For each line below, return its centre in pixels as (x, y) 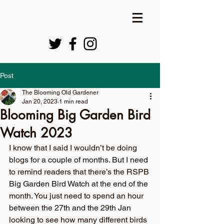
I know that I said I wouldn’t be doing (74, 148)
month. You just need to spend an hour (77, 196)
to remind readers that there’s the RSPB (80, 172)
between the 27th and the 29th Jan (71, 208)
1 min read (73, 101)
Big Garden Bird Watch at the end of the (79, 184)
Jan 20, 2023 (40, 101)
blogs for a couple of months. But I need (79, 160)
